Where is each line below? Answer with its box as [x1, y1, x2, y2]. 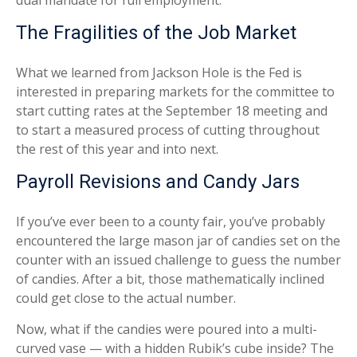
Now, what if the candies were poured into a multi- [16, 320, 317, 338]
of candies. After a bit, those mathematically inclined [16, 270, 324, 288]
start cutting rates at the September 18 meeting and [16, 102, 328, 120]
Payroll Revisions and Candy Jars [16, 171, 300, 193]
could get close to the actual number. [16, 289, 236, 307]
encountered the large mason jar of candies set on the [16, 232, 340, 249]
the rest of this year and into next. [16, 140, 218, 158]
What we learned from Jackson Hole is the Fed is [16, 64, 302, 81]
